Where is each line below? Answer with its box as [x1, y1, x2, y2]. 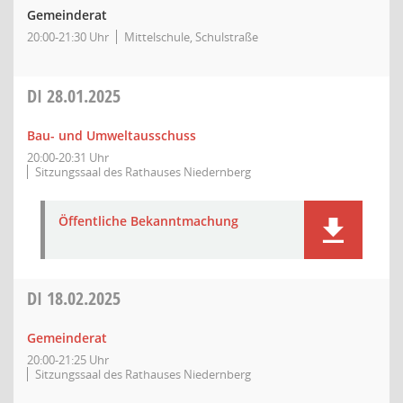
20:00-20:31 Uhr [27, 149, 109, 166]
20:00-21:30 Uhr [27, 29, 109, 45]
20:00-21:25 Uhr [27, 352, 109, 368]
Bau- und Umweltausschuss [27, 127, 196, 144]
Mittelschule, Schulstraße [124, 29, 258, 45]
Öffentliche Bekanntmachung [58, 212, 238, 229]
